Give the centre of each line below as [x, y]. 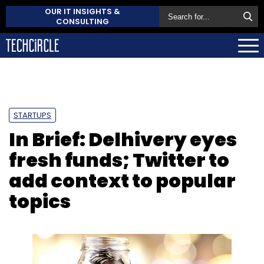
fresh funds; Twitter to [119, 160]
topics [40, 201]
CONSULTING [82, 22]
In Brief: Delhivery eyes [123, 139]
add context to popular [122, 180]
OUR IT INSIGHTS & [82, 11]
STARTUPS [32, 115]
